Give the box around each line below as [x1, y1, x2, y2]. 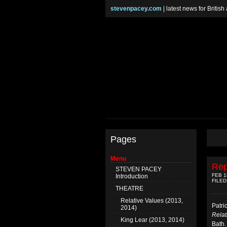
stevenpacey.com [110, 5, 162, 12]
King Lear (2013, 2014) [121, 216, 184, 223]
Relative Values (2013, [121, 197, 183, 204]
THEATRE [116, 185, 143, 192]
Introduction [116, 173, 148, 180]
